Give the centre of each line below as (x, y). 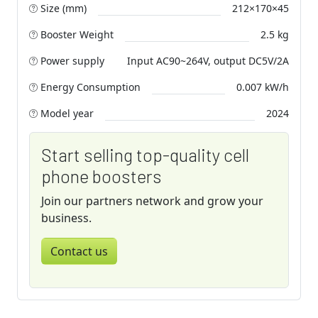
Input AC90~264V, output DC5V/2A (208, 60)
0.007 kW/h (263, 87)
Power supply (71, 60)
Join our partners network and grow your (152, 201)
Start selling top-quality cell (145, 154)
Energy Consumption (89, 87)
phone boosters (102, 176)
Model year (66, 113)
